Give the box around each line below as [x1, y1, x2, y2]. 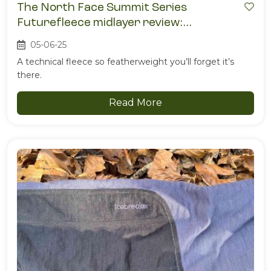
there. [17, 70, 42, 81]
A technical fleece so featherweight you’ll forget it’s [17, 56, 234, 68]
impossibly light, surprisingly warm [17, 30, 207, 45]
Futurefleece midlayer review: [17, 15, 183, 30]
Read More [109, 97, 162, 109]
